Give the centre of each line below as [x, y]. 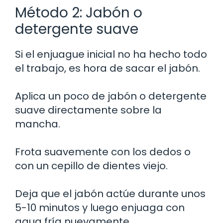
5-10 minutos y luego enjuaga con [100, 207]
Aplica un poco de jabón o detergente [111, 96]
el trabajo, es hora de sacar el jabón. [108, 68]
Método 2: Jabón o [79, 12]
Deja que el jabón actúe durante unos [110, 193]
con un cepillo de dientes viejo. [91, 166]
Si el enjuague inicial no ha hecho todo [111, 54]
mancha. [38, 124]
